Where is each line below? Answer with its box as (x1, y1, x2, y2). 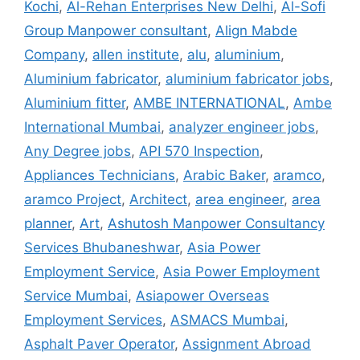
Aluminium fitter (24, 94, 125, 111)
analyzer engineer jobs (169, 118, 315, 135)
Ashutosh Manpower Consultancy (108, 215, 325, 231)
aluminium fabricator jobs (166, 70, 329, 87)
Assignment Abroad (182, 335, 311, 352)
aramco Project (24, 190, 121, 207)
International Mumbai (24, 118, 161, 135)
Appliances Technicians (24, 166, 175, 183)
